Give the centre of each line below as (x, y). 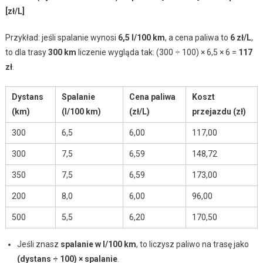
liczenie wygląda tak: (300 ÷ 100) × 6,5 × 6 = (157, 52)
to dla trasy (26, 52)
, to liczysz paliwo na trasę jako (192, 244)
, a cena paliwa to (197, 37)
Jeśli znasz (38, 244)
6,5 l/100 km (141, 37)
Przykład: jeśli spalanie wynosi (61, 37)
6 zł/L (240, 37)
